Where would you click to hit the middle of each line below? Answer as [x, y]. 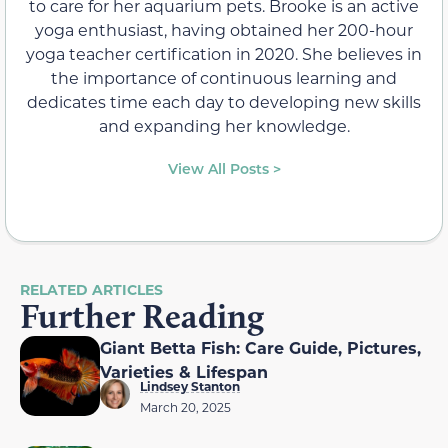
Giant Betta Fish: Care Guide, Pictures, [260, 347]
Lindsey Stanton [190, 385]
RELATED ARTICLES [91, 289]
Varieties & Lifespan [184, 371]
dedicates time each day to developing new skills [224, 101]
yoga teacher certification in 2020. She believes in [224, 53]
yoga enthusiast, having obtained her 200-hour [224, 29]
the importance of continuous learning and [224, 77]
